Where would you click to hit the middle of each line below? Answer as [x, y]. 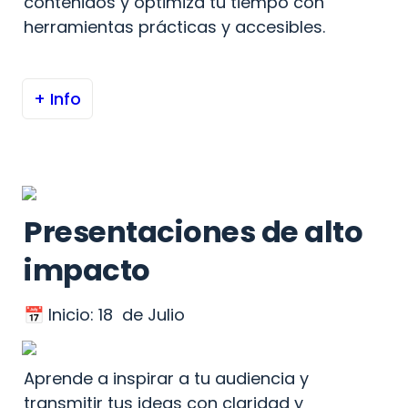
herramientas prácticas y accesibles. [174, 27]
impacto [87, 270]
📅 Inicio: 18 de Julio [104, 315]
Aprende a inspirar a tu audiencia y [166, 378]
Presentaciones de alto [193, 232]
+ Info [57, 99]
